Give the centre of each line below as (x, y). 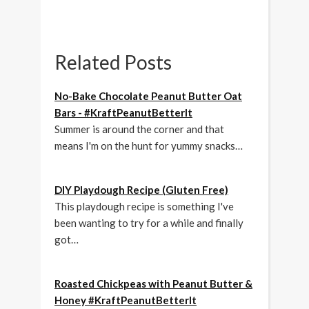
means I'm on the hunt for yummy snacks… (149, 146)
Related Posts (113, 62)
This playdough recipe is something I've (144, 207)
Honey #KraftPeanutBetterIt (126, 300)
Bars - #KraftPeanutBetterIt (123, 113)
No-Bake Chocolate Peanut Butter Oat (148, 96)
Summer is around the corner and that (139, 129)
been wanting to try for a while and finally (149, 223)
